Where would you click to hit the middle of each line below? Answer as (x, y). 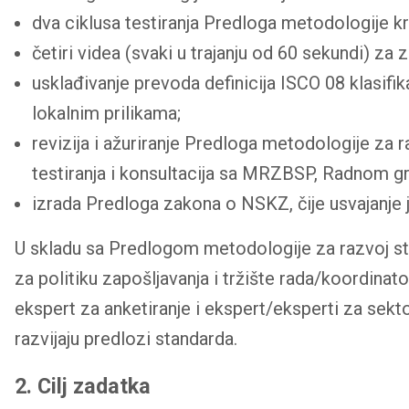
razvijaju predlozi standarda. (126, 338)
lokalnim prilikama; (107, 113)
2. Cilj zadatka (83, 386)
